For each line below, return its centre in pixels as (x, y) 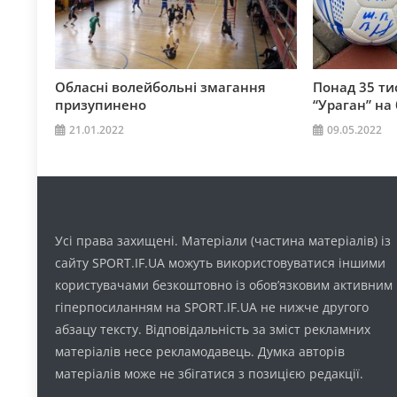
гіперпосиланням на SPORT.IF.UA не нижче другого (212, 307)
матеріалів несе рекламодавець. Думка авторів (200, 352)
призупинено (101, 105)
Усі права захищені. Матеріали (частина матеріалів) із (223, 241)
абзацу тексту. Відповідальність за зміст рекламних (213, 330)
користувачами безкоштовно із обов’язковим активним (224, 285)
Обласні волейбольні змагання (161, 87)
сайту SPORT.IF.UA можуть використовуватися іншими (221, 263)
